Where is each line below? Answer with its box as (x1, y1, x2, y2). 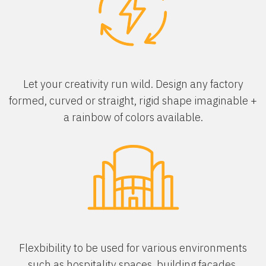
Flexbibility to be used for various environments (19, 241, 247, 255)
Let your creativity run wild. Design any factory (23, 77, 243, 91)
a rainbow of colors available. (63, 110, 203, 124)
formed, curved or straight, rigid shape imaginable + (9, 94, 257, 107)
